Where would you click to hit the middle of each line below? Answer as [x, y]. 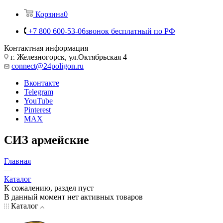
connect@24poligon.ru [48, 66]
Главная [17, 161]
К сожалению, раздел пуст [49, 188]
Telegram [39, 92]
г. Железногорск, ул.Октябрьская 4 [68, 57]
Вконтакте [42, 83]
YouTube [38, 101]
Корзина [50, 14]
